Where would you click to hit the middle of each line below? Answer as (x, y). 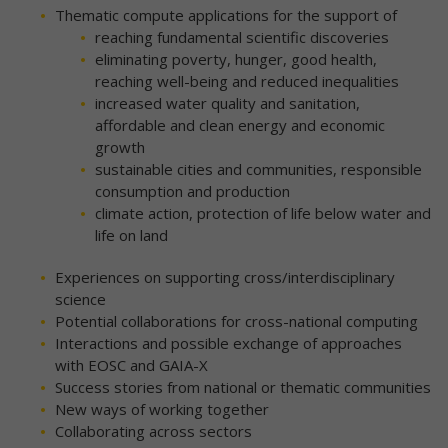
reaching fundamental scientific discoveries (242, 37)
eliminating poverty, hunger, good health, (236, 59)
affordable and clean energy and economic (240, 125)
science (80, 299)
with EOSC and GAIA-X (131, 365)
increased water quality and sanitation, (227, 103)
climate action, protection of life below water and (263, 213)
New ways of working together (162, 409)
